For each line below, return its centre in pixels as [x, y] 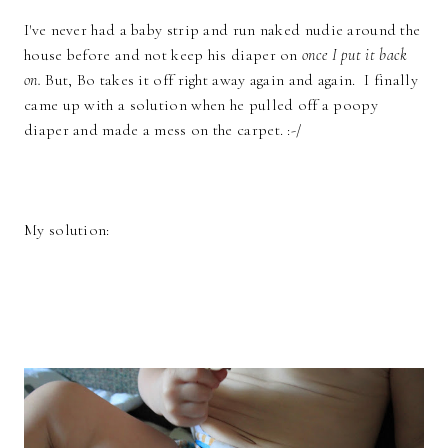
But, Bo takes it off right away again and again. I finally [229, 80]
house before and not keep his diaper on [163, 55]
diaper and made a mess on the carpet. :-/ [163, 130]
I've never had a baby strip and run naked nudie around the [222, 30]
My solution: [67, 230]
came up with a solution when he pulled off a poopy [201, 105]
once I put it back [355, 55]
